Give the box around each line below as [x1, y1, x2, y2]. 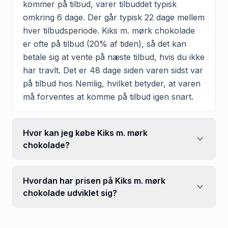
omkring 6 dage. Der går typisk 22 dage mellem [23, 12, 205, 22]
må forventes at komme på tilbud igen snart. [23, 91, 193, 102]
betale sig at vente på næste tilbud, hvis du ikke [23, 51, 205, 62]
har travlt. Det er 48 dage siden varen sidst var [23, 65, 203, 75]
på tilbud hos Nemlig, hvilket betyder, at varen [23, 78, 201, 89]
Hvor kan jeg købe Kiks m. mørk [23, 127, 148, 138]
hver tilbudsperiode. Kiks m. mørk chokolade [23, 25, 195, 36]
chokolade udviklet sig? [23, 187, 117, 198]
